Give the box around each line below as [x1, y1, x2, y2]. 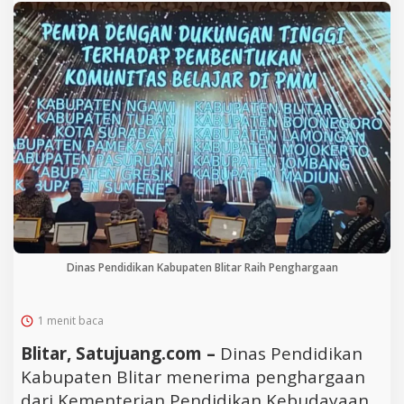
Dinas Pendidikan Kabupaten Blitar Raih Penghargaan [66, 259, 338, 275]
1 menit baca [38, 312, 104, 328]
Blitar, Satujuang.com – [21, 341, 220, 365]
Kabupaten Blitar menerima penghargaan [21, 364, 365, 389]
